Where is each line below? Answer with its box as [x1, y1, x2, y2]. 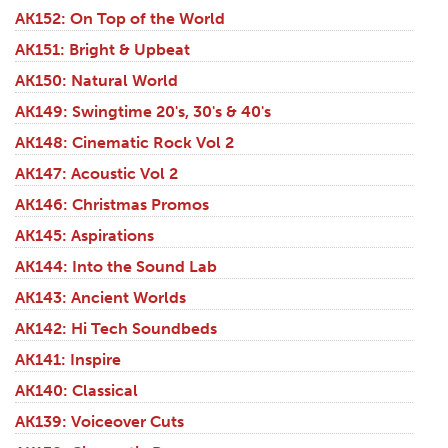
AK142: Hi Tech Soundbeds [15, 319, 217, 339]
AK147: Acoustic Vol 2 [15, 164, 178, 184]
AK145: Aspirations [15, 226, 154, 246]
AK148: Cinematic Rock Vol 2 [15, 133, 234, 153]
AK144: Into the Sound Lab [15, 257, 217, 277]
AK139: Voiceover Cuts [15, 412, 184, 432]
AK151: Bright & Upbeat [15, 40, 190, 60]
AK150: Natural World [15, 71, 178, 91]
